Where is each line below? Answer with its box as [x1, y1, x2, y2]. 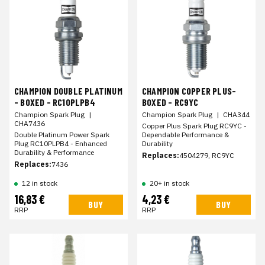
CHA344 [223, 109, 250, 119]
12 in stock [22, 178, 57, 188]
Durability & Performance [14, 147, 94, 157]
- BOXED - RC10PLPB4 [14, 96, 95, 108]
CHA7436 [14, 118, 45, 128]
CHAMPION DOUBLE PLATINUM [14, 85, 122, 96]
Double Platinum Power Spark [14, 130, 109, 139]
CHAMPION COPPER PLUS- [142, 85, 237, 96]
